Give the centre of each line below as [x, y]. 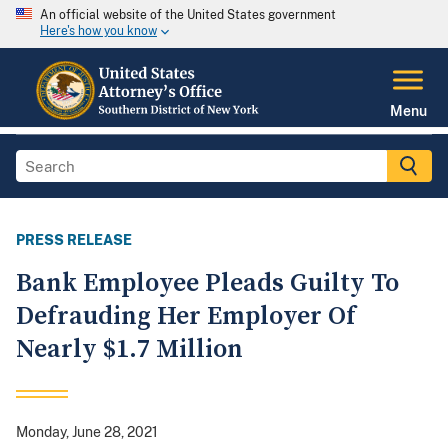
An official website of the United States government [188, 15]
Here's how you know [98, 31]
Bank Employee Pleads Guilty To [207, 284]
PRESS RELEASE [74, 240]
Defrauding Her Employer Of [186, 317]
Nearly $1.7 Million [129, 350]
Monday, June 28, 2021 [87, 432]
